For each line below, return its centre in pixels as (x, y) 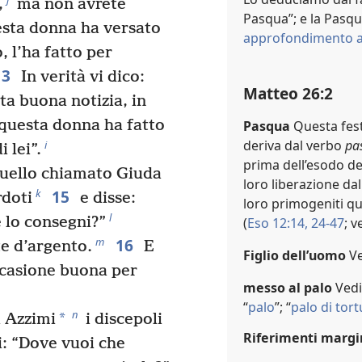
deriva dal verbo (294, 146)
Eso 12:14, (278, 223)
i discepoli (122, 320)
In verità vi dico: (80, 78)
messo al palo (288, 288)
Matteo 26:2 (288, 94)
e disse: (105, 199)
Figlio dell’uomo (295, 256)
